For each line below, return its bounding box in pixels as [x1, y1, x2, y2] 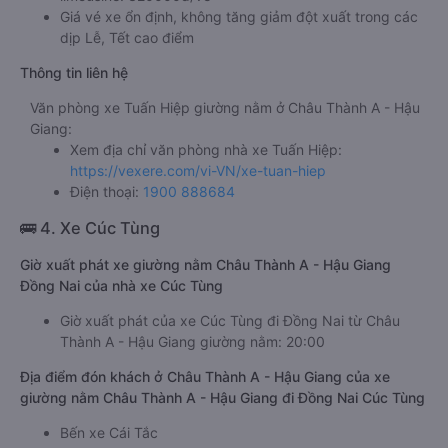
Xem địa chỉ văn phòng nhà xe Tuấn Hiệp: [70, 141, 342, 158]
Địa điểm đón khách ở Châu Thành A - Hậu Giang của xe [20, 368, 390, 385]
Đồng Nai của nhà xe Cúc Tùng [20, 277, 223, 294]
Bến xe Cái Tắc [60, 424, 158, 441]
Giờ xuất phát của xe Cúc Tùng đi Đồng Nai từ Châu [60, 312, 400, 329]
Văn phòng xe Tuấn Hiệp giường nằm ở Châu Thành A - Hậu [30, 99, 420, 116]
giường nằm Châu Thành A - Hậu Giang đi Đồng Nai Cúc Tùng [20, 389, 425, 406]
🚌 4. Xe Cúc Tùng [20, 218, 160, 238]
